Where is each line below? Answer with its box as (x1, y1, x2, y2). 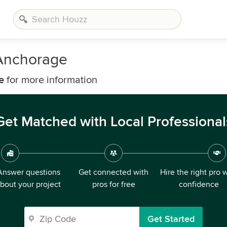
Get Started (147, 213, 195, 224)
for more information (4, 74, 97, 86)
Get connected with (79, 167, 148, 177)
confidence (178, 179, 219, 190)
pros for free (92, 179, 135, 190)
